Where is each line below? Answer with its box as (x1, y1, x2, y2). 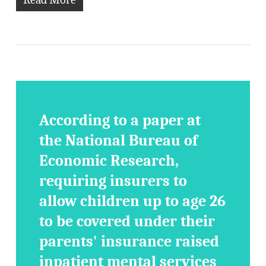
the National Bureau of (39, 132, 198, 150)
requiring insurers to (39, 172, 188, 190)
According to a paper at (39, 112, 201, 129)
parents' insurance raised (39, 233, 220, 251)
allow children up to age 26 (39, 192, 226, 210)
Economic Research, (39, 152, 179, 170)
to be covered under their (39, 213, 216, 230)
